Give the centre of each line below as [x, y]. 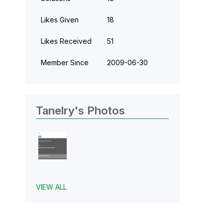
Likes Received [66, 41]
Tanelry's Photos [80, 110]
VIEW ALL [51, 187]
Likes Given [59, 19]
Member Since [64, 62]
